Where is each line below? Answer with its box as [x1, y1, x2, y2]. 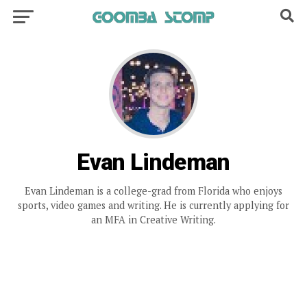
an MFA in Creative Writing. [90, 213, 216, 226]
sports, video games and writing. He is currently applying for [17, 199, 289, 212]
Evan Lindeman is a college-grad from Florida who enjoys [24, 184, 282, 197]
